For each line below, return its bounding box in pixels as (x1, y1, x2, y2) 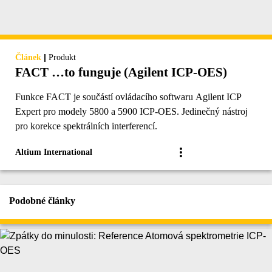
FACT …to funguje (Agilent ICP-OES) (15, 65, 227, 80)
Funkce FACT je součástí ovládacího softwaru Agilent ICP (15, 92, 242, 103)
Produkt (49, 53, 76, 63)
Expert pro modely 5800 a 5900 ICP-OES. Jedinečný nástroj (15, 106, 248, 117)
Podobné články (9, 195, 75, 206)
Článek (15, 53, 41, 63)
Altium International (15, 148, 92, 157)
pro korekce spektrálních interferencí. (15, 121, 157, 132)
